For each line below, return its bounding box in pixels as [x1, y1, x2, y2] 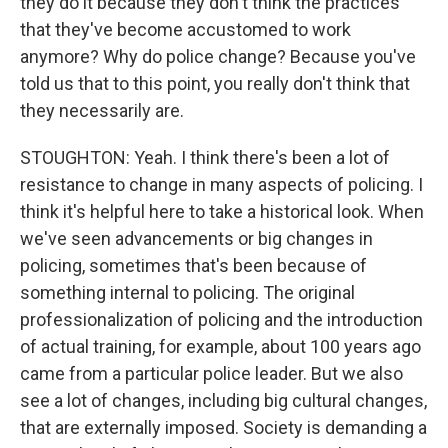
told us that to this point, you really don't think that [20, 73, 410, 94]
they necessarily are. [20, 100, 184, 121]
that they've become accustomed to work [20, 19, 351, 40]
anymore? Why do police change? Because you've [20, 46, 416, 67]
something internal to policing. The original [20, 282, 355, 303]
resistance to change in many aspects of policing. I [20, 174, 423, 195]
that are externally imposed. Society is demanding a [20, 417, 427, 438]
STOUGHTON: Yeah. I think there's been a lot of [20, 147, 390, 168]
